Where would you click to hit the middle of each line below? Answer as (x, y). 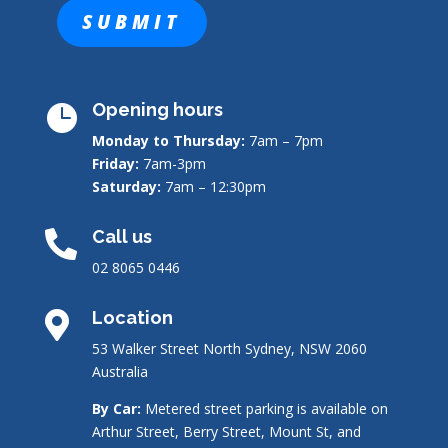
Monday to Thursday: (168, 140)
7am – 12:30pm (213, 186)
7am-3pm (174, 163)
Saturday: (126, 186)
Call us (121, 236)
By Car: (116, 408)
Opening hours (157, 109)
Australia (119, 371)
